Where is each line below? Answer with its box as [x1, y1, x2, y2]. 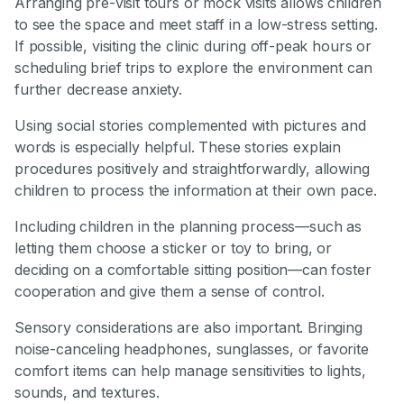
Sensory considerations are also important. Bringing [14, 318, 363, 337]
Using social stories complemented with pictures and [14, 116, 366, 135]
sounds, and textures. [14, 383, 160, 402]
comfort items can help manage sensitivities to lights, [14, 362, 366, 381]
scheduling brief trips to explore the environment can [14, 59, 372, 78]
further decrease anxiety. [14, 80, 182, 99]
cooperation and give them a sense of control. [14, 282, 325, 301]
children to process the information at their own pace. [14, 181, 377, 200]
